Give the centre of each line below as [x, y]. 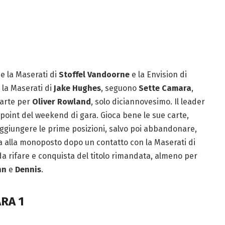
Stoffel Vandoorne [94, 75]
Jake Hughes [77, 88]
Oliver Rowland [61, 102]
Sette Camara [165, 88]
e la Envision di [158, 75]
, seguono [120, 88]
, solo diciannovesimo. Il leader [148, 102]
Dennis [28, 170]
